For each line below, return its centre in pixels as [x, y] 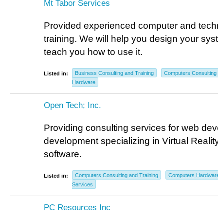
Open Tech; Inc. [73, 105]
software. [63, 154]
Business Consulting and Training [114, 73]
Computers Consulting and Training [117, 175]
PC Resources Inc [77, 207]
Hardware [84, 82]
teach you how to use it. [93, 52]
